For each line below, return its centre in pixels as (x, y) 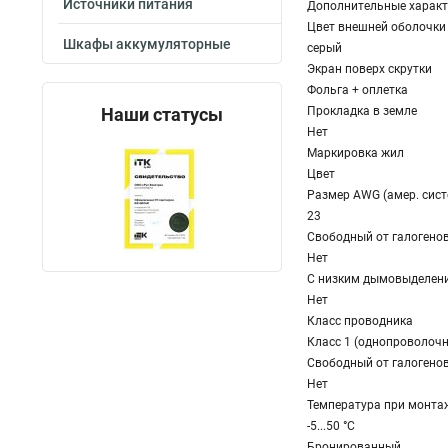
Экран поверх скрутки (369, 69)
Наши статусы (162, 114)
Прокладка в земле (362, 111)
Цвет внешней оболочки (376, 27)
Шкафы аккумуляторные (147, 44)
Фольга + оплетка (357, 90)
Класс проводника (360, 321)
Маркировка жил (355, 153)
